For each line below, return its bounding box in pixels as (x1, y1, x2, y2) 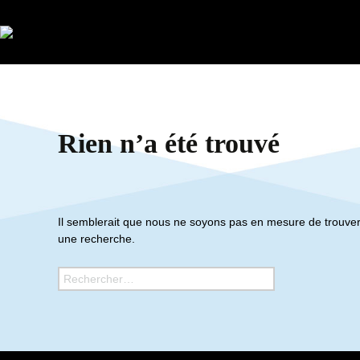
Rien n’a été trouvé (58, 129, 280, 158)
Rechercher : (57, 268, 127, 280)
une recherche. (58, 232, 135, 245)
